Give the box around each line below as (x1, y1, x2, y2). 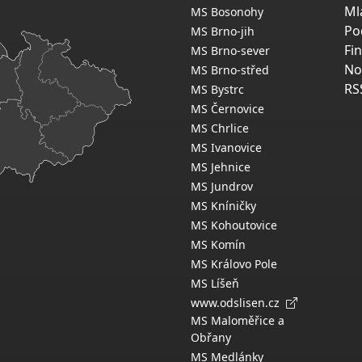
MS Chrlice (191, 120, 249, 136)
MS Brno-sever (191, 43, 270, 58)
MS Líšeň (191, 276, 239, 291)
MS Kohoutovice (191, 217, 277, 233)
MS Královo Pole (191, 256, 277, 271)
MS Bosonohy (191, 4, 263, 19)
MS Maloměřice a (191, 313, 284, 328)
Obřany (191, 330, 231, 345)
